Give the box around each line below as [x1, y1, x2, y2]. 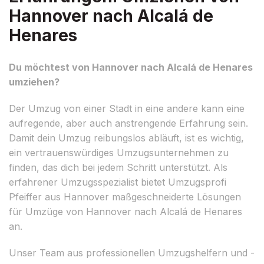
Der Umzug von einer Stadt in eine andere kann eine [9, 102, 245, 114]
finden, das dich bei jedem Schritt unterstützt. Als [9, 161, 227, 173]
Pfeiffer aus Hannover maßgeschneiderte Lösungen [9, 190, 241, 203]
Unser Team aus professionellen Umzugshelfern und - [9, 246, 255, 259]
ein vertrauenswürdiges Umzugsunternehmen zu [9, 146, 229, 159]
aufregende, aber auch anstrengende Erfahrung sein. [9, 117, 248, 129]
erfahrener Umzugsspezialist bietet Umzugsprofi [9, 176, 226, 188]
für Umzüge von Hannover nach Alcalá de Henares [9, 205, 242, 217]
